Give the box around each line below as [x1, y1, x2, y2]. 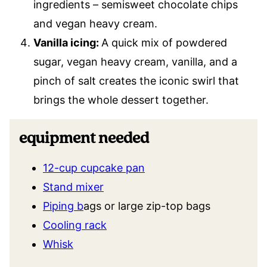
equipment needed [19, 128, 149, 148]
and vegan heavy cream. [33, 17, 157, 30]
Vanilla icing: [33, 36, 101, 49]
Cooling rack [43, 218, 107, 231]
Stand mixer [43, 180, 104, 193]
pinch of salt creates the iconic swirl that [33, 74, 239, 87]
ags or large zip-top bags [83, 199, 210, 212]
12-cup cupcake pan [43, 161, 145, 174]
